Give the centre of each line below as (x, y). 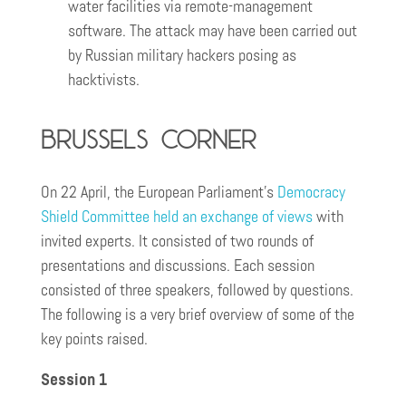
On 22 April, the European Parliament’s (159, 192)
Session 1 (74, 379)
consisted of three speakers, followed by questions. (197, 290)
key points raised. (94, 338)
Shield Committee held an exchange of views (179, 216)
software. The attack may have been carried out (213, 31)
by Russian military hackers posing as (182, 56)
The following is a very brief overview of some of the (198, 314)
